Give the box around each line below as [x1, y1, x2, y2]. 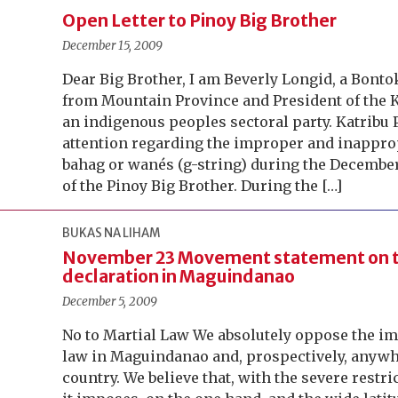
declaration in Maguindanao [62, 266, 296, 287]
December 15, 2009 [62, 38, 163, 53]
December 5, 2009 [62, 294, 158, 309]
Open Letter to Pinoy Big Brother [62, 10, 338, 31]
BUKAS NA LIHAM [62, 226, 162, 241]
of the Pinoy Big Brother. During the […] [62, 177, 343, 195]
